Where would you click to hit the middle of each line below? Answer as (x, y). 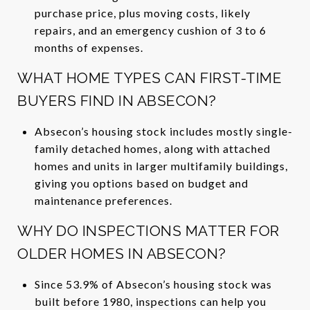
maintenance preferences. (103, 200)
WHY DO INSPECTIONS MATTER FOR (148, 230)
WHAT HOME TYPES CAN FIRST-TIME (149, 77)
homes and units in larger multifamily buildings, (161, 165)
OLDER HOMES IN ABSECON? (122, 253)
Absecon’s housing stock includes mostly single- (163, 131)
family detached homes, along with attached (152, 148)
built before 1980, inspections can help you (150, 301)
